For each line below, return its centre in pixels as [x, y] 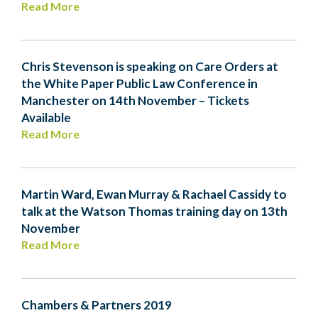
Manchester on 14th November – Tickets [135, 100]
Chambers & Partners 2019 [97, 305]
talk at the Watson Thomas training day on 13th [154, 211]
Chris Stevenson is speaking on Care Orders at [150, 66]
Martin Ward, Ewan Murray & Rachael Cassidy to [154, 194]
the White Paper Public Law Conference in [139, 83]
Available [46, 117]
